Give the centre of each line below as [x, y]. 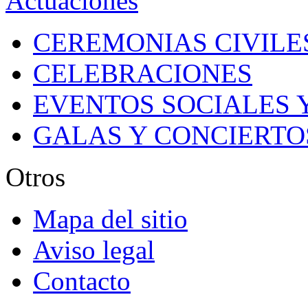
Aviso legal [94, 250]
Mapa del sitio [110, 219]
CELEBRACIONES [143, 73]
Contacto [82, 280]
